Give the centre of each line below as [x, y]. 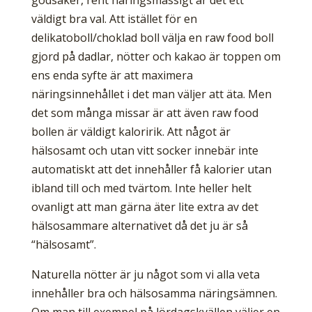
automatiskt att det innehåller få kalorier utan [151, 170]
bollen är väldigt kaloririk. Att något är [131, 132]
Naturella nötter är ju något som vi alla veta [145, 275]
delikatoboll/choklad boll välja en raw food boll [152, 38]
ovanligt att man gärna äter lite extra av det [145, 207]
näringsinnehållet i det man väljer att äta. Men [151, 94]
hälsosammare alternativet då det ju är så [139, 226]
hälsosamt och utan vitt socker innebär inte [145, 151]
